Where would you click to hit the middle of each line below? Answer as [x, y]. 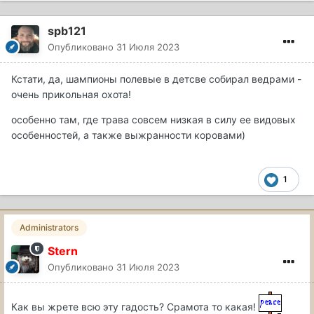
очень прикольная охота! [71, 95]
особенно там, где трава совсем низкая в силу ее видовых [153, 120]
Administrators [49, 227]
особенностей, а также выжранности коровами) [128, 135]
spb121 [67, 31]
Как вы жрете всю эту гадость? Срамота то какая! [135, 306]
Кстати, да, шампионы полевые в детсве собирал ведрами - [156, 79]
